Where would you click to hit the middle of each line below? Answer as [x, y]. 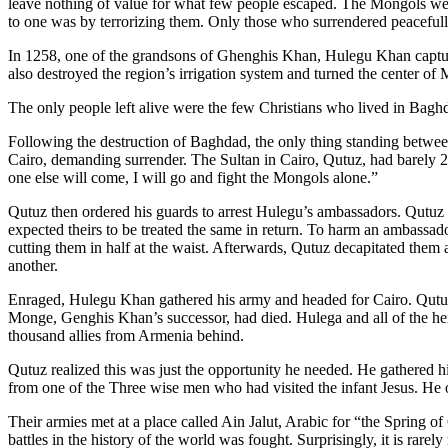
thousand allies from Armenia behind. [126, 335]
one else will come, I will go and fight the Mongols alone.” [193, 177]
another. [33, 265]
